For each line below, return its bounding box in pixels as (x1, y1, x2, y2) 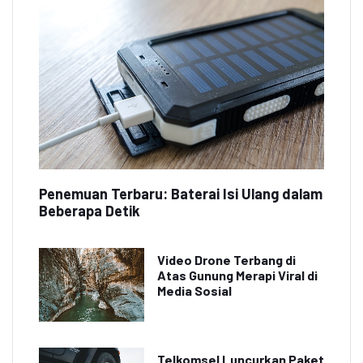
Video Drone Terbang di (157, 252, 296, 268)
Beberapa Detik (39, 202, 140, 220)
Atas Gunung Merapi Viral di (157, 267, 318, 284)
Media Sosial (157, 283, 232, 299)
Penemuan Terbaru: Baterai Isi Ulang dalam (39, 185, 322, 203)
